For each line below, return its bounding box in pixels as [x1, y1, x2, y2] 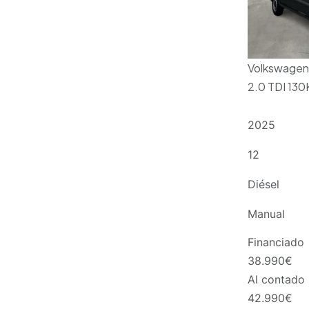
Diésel [247, 177, 279, 192]
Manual [247, 207, 285, 221]
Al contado [247, 272, 305, 286]
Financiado [247, 235, 304, 249]
